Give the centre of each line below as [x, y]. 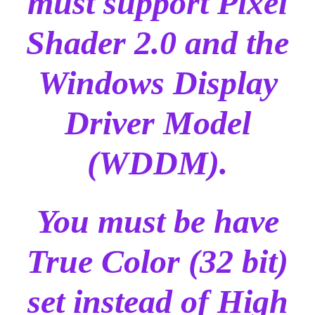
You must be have [157, 221]
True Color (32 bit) [157, 262]
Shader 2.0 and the [157, 43]
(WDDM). [157, 163]
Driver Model [157, 123]
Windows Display [157, 83]
